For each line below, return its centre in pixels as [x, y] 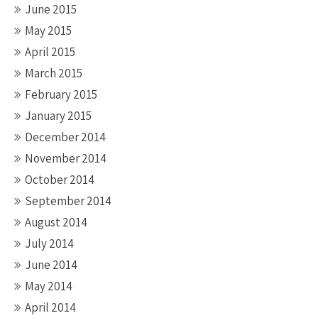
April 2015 [50, 52]
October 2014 [60, 180]
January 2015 [58, 116]
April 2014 [50, 307]
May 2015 [48, 31]
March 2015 [54, 73]
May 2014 [49, 286]
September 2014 [68, 201]
